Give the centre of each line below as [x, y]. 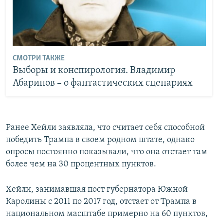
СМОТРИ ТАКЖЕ [38, 59]
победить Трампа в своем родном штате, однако [100, 140]
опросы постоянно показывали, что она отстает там [107, 152]
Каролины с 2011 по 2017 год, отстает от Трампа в [101, 201]
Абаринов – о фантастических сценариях [102, 83]
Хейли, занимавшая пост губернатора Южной [97, 189]
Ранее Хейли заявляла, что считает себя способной [105, 127]
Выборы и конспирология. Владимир [94, 71]
